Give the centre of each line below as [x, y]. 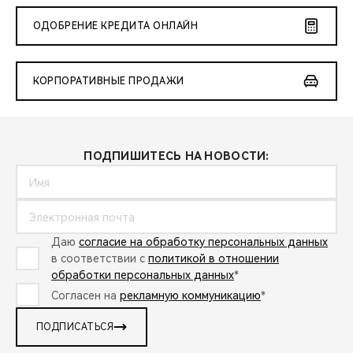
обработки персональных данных [143, 275]
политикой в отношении [214, 259]
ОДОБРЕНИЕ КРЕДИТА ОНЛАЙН [115, 26]
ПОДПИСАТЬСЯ [75, 327]
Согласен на [85, 295]
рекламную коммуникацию [190, 295]
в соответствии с [100, 259]
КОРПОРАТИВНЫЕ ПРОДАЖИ [109, 82]
